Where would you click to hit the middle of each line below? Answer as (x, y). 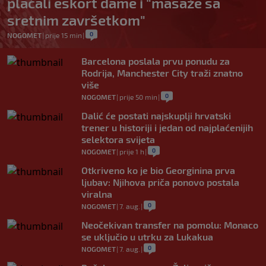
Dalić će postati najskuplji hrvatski (156, 116)
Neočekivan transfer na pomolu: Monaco (170, 225)
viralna (97, 194)
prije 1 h (132, 152)
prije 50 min (138, 97)
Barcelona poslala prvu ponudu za (156, 61)
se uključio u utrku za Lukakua (147, 237)
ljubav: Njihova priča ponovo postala (160, 182)
